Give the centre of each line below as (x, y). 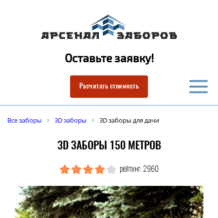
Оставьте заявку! (109, 58)
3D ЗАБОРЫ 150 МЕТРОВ (109, 146)
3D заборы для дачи (129, 120)
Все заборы (25, 120)
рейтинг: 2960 (138, 169)
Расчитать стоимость (109, 87)
